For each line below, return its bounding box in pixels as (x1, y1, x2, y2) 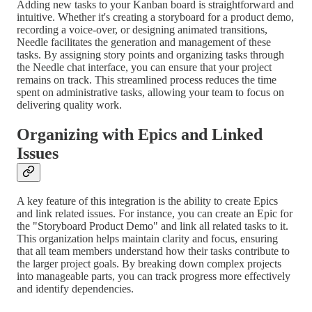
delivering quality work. (17, 98, 122, 111)
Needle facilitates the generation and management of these (17, 36, 271, 48)
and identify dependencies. (17, 283, 134, 295)
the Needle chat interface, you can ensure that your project (17, 61, 272, 73)
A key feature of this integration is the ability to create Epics (17, 195, 278, 208)
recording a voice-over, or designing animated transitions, (17, 23, 267, 36)
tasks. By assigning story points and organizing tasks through (17, 48, 284, 61)
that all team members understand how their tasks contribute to (17, 245, 290, 258)
